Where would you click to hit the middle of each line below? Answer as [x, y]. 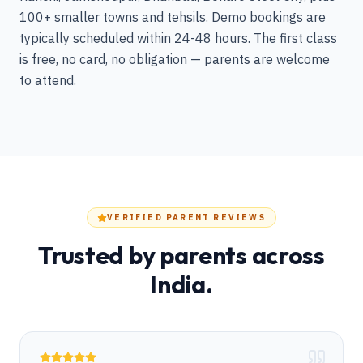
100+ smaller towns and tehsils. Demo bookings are [173, 17]
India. [181, 284]
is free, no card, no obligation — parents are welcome [175, 59]
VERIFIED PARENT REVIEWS [186, 218]
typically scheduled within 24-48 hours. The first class [178, 38]
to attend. [48, 80]
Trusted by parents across [181, 255]
